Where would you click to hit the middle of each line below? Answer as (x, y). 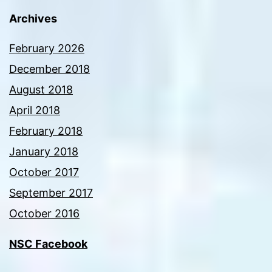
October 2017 (44, 172)
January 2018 (44, 152)
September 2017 (51, 193)
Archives (33, 19)
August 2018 (41, 90)
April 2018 (35, 110)
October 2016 (44, 214)
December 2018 (49, 69)
